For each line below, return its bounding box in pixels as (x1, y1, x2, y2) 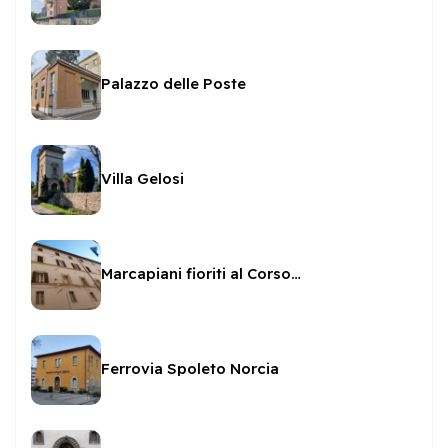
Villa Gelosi (101, 169, 184, 188)
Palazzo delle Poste (101, 74, 246, 93)
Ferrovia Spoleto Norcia (101, 359, 279, 378)
